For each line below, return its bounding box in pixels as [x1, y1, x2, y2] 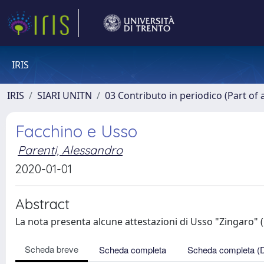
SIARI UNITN [37, 89, 92, 102]
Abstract [15, 195, 70, 213]
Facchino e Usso [15, 121, 137, 141]
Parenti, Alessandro [18, 143, 123, 157]
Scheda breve [25, 243, 78, 255]
